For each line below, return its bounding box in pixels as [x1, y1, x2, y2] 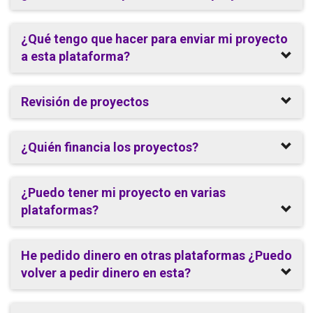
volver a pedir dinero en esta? [21, 265, 191, 280]
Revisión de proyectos [21, 94, 149, 109]
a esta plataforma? [21, 49, 130, 64]
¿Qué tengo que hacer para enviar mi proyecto [21, 31, 288, 46]
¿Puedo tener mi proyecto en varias [21, 185, 226, 200]
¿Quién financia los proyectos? [21, 140, 198, 154]
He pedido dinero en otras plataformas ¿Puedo [21, 248, 292, 263]
